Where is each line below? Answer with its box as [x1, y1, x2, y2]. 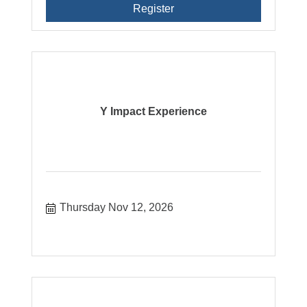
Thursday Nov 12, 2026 [60, 201, 174, 213]
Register [132, 2, 174, 14]
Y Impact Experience [99, 105, 207, 117]
